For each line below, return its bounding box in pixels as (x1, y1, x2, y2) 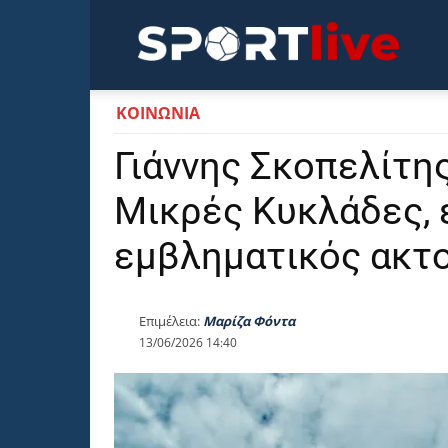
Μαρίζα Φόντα (203, 312, 295, 331)
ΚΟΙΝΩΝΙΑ (116, 102, 200, 124)
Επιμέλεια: (139, 312, 200, 331)
